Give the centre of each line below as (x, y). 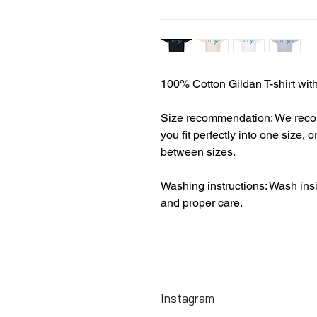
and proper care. (203, 203)
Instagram (188, 298)
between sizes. (200, 152)
